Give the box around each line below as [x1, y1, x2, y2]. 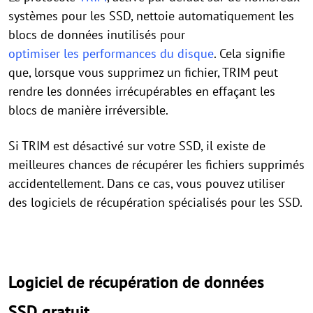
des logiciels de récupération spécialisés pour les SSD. [8, 194, 303, 210]
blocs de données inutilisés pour [8, 26, 185, 43]
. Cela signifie [214, 45, 285, 61]
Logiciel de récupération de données [8, 270, 264, 293]
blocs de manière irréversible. [8, 101, 168, 118]
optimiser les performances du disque [8, 45, 214, 61]
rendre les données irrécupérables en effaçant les [8, 82, 275, 99]
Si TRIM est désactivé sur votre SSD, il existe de [8, 137, 265, 154]
